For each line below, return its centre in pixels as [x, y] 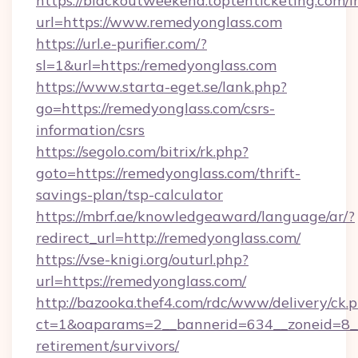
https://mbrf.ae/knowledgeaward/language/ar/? [195, 216]
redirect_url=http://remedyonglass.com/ [168, 238]
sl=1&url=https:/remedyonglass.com [156, 65]
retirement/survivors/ [107, 346]
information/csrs [90, 130]
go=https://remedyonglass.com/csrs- [155, 108]
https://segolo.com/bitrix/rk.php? [142, 151]
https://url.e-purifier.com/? [121, 44]
